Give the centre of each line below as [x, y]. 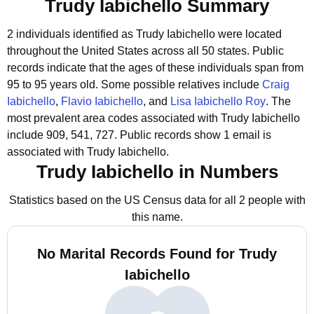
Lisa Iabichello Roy [218, 101]
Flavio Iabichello [102, 101]
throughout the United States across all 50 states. [128, 51]
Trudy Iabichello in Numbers [157, 172]
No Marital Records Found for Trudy [157, 254]
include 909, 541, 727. [62, 135]
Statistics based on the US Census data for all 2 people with [157, 200]
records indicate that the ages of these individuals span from [155, 68]
